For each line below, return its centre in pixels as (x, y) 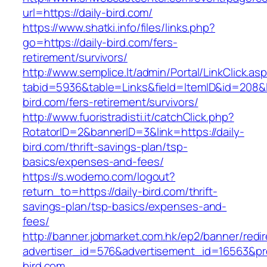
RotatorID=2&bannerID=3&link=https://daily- (133, 132)
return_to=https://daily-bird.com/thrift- (120, 192)
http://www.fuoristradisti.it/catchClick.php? (128, 117)
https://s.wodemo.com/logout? (99, 177)
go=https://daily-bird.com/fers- (100, 43)
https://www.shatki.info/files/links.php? (119, 28)
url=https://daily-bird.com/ (88, 13)
